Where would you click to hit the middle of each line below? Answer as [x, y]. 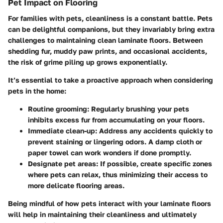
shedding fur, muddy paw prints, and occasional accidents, [108, 51]
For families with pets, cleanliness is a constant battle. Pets [110, 18]
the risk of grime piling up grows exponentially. [88, 62]
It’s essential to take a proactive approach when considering [111, 80]
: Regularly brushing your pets [138, 109]
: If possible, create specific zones [154, 163]
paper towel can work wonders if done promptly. [110, 152]
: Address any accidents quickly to [154, 130]
